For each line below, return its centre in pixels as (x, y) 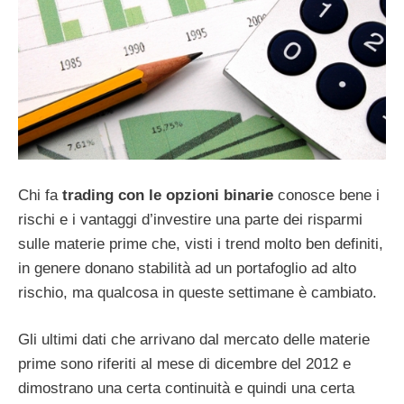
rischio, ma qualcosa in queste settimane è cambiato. (200, 292)
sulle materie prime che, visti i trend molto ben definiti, (201, 243)
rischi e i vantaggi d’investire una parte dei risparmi (190, 219)
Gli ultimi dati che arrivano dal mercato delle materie (194, 340)
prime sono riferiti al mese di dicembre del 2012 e (184, 364)
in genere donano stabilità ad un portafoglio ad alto (187, 268)
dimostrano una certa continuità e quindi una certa (186, 389)
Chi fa (40, 195)
